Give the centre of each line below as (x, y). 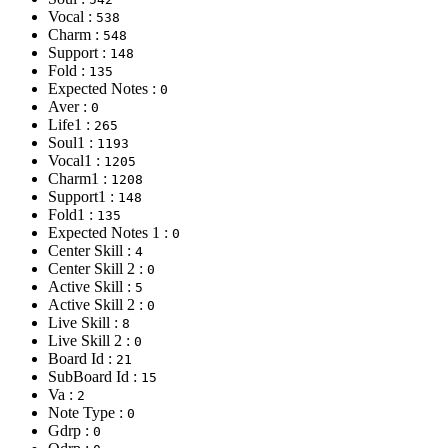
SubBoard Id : (94, 376)
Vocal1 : (76, 160)
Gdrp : (70, 430)
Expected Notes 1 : (110, 232)
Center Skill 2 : (97, 268)
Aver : (69, 106)
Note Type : (87, 412)
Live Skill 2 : (91, 340)
